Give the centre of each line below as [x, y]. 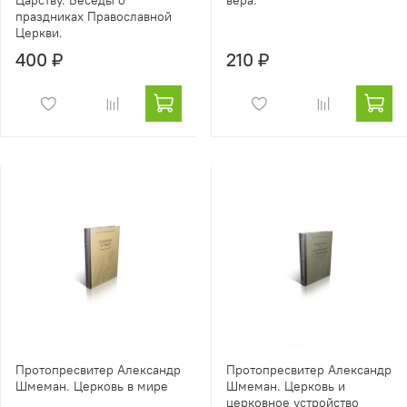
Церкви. [39, 33]
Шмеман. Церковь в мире [92, 387]
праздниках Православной [94, 17]
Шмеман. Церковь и [286, 387]
